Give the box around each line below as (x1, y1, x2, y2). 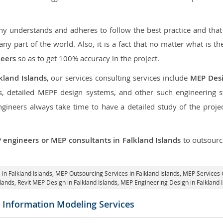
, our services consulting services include (46, 73, 190, 83)
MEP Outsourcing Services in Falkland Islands (55, 169, 180, 177)
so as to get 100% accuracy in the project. (16, 53, 159, 63)
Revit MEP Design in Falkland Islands (17, 178, 117, 186)
